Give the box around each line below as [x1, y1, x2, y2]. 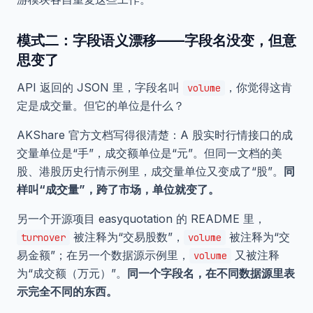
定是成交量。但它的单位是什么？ [17, 99, 184, 113]
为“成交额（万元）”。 [17, 266, 127, 281]
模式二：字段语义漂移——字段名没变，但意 [17, 32, 296, 50]
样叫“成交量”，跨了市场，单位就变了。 [17, 182, 219, 197]
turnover [21, 231, 66, 245]
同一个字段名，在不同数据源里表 [127, 266, 295, 281]
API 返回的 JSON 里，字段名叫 [17, 80, 183, 95]
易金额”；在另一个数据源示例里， [17, 248, 189, 263]
